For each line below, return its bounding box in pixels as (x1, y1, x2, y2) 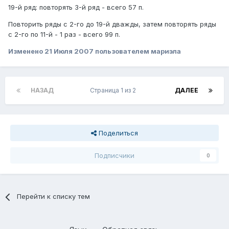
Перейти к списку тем (17, 192, 90, 201)
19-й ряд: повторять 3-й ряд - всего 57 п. (8, 3, 144, 12)
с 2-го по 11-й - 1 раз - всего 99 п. (8, 30, 120, 39)
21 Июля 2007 (44, 47, 94, 56)
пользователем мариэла (94, 47, 181, 56)
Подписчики (95, 151, 134, 160)
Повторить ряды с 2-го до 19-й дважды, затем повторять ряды (8, 20, 216, 29)
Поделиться (97, 129, 138, 138)
